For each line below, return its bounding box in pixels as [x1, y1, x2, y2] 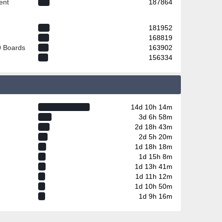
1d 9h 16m [139, 192, 173, 201]
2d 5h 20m [139, 133, 173, 141]
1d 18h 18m [135, 143, 173, 151]
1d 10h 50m [135, 182, 173, 191]
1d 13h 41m [135, 163, 173, 171]
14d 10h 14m [131, 103, 173, 111]
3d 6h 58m [139, 113, 173, 121]
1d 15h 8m [139, 153, 173, 161]
